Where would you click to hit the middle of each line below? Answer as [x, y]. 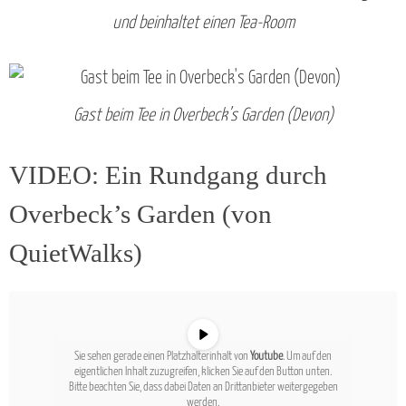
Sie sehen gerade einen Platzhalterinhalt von [162, 357]
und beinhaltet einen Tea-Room [203, 23]
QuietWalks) [76, 252]
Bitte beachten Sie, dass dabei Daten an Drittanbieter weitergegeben [203, 388]
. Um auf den [307, 357]
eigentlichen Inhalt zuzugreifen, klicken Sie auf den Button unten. [203, 372]
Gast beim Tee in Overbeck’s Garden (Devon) [203, 115]
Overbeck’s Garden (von [140, 213]
